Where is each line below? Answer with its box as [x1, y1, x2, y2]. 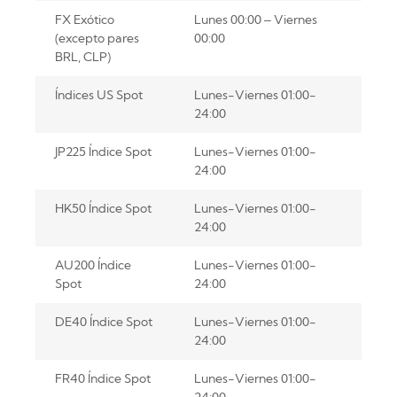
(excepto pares [54, 29, 139, 46]
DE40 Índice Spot [54, 313, 152, 330]
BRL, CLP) [54, 48, 111, 65]
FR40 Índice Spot [54, 370, 151, 386]
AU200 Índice [54, 256, 131, 273]
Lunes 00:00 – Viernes [193, 11, 317, 27]
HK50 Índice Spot [54, 199, 152, 216]
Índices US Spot [54, 86, 143, 103]
